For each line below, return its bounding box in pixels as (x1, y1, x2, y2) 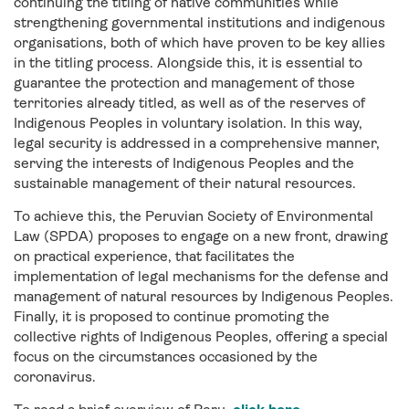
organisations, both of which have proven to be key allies (14, 34, 385, 52)
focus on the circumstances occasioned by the (14, 348, 318, 366)
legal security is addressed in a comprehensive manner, (14, 134, 380, 152)
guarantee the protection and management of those (14, 74, 355, 92)
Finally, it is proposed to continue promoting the (14, 308, 330, 326)
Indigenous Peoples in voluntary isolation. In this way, (14, 114, 362, 132)
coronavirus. (14, 368, 96, 386)
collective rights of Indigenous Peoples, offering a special (14, 328, 388, 346)
